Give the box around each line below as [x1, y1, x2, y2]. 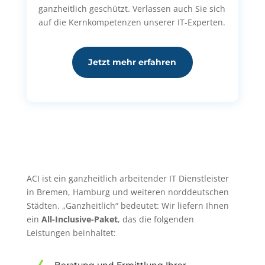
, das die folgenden [117, 213, 194, 225]
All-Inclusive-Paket [41, 213, 118, 225]
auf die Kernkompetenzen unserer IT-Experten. [38, 17, 225, 28]
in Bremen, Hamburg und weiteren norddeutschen [26, 186, 229, 198]
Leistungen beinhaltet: [26, 227, 116, 238]
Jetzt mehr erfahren [88, 57, 177, 68]
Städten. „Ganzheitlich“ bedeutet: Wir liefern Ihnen [26, 199, 229, 211]
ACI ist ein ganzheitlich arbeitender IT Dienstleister [26, 172, 229, 184]
